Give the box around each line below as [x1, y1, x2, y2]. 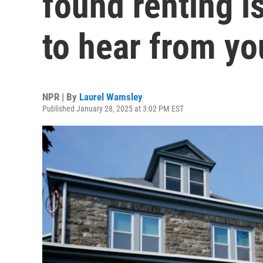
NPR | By [42, 91, 79, 103]
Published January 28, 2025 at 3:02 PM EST [42, 104, 184, 113]
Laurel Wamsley [79, 91, 143, 103]
